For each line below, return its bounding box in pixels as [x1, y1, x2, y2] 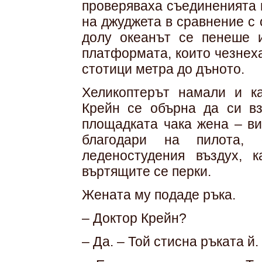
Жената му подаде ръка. [82, 187, 236, 202]
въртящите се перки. [82, 164, 211, 179]
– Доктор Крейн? [82, 211, 187, 226]
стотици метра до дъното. [82, 61, 244, 77]
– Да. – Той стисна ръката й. [82, 234, 258, 249]
